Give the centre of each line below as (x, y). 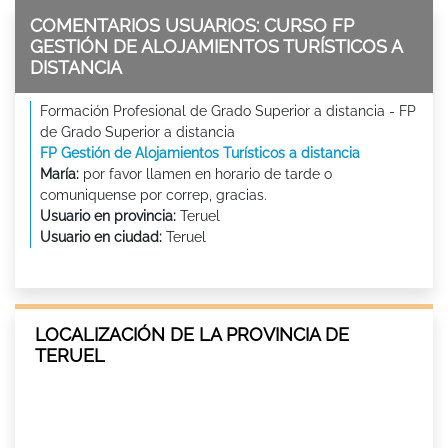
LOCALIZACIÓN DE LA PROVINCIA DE (192, 334)
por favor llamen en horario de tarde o (205, 173)
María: (59, 173)
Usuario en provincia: (108, 215)
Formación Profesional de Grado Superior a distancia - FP (228, 110)
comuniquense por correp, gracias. (153, 194)
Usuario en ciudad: (101, 236)
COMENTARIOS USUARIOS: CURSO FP (192, 25)
